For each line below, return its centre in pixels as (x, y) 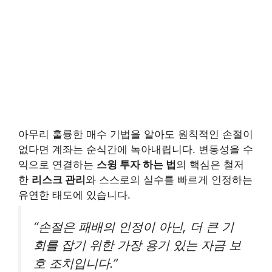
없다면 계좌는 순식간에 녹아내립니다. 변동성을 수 (136, 150)
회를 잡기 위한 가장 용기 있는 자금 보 (137, 245)
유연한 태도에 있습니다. (74, 195)
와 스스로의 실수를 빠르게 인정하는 (169, 180)
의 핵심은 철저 (210, 165)
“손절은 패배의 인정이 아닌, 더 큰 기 (134, 227)
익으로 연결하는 (57, 165)
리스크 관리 (59, 180)
